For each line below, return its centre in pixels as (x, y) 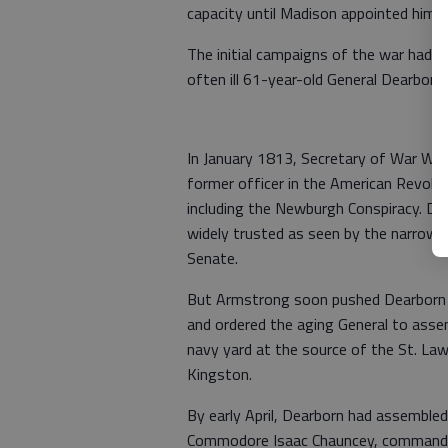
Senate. (212, 258)
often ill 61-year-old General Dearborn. (316, 79)
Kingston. (219, 374)
